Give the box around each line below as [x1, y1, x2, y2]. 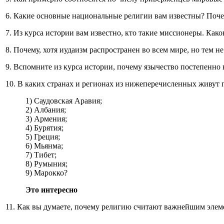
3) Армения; [25, 114, 67, 123]
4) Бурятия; [25, 123, 63, 132]
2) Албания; [25, 105, 66, 114]
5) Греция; [25, 132, 60, 141]
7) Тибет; [25, 150, 56, 159]
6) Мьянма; [25, 141, 63, 150]
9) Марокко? [25, 168, 67, 177]
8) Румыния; [25, 159, 67, 168]
